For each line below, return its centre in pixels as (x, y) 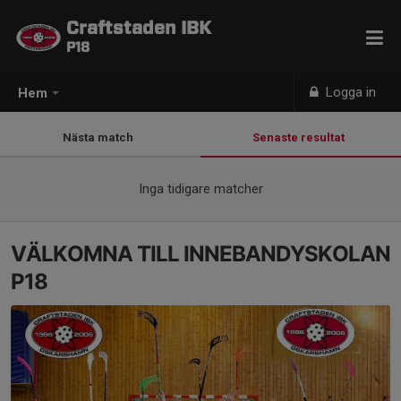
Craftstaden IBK (139, 29)
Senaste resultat (301, 137)
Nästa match (100, 137)
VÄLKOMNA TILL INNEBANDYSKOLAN (200, 254)
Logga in (350, 92)
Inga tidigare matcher (200, 189)
